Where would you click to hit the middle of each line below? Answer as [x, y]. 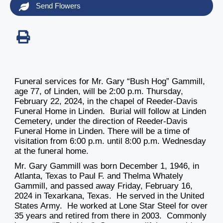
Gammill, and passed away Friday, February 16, [104, 186]
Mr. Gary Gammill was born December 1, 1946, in [107, 166]
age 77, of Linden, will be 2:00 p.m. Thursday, [99, 92]
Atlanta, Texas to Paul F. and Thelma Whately [99, 176]
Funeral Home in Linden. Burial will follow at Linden [110, 111]
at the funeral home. [52, 151]
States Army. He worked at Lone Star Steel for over [111, 206]
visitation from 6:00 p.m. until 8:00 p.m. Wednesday [110, 141]
